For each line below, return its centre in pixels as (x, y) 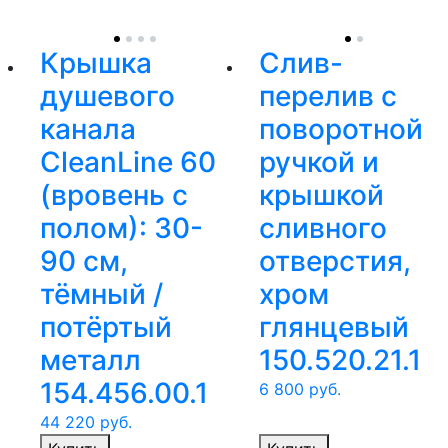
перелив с (328, 96)
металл (90, 360)
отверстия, (335, 261)
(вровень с (114, 195)
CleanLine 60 (128, 162)
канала (88, 129)
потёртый (106, 327)
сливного (323, 228)
